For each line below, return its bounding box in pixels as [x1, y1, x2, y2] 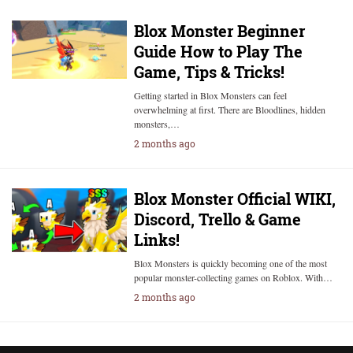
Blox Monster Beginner [133, 20, 305, 41]
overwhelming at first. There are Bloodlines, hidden [133, 103, 325, 116]
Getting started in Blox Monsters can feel [133, 89, 287, 102]
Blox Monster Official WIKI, [133, 188, 336, 209]
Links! [133, 229, 180, 250]
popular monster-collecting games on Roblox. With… [133, 271, 333, 284]
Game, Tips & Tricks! [133, 61, 284, 82]
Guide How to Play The [133, 41, 303, 61]
